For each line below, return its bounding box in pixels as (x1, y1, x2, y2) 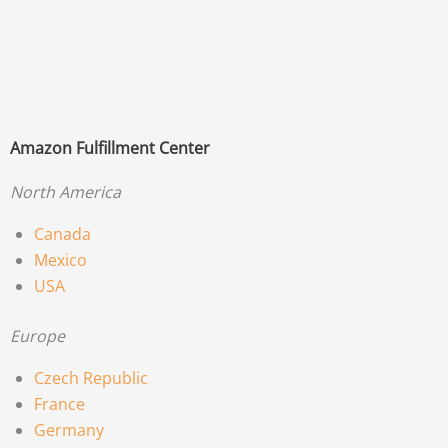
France (34, 392, 85, 415)
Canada (34, 222, 91, 245)
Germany (34, 418, 104, 441)
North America (10, 180, 121, 203)
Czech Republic (34, 366, 148, 389)
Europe (10, 324, 65, 347)
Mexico (34, 248, 87, 271)
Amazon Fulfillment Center (10, 136, 210, 159)
